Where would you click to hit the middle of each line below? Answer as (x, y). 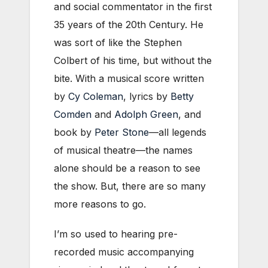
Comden (73, 114)
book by (74, 132)
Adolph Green (146, 114)
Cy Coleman (96, 96)
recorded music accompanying (124, 252)
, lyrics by (147, 96)
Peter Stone (122, 132)
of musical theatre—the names (123, 150)
